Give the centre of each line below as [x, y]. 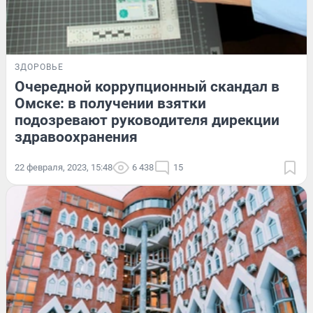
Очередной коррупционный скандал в [147, 86]
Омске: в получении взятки [110, 103]
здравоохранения [76, 137]
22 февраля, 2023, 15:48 [64, 167]
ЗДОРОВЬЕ [39, 67]
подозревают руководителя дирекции [147, 120]
